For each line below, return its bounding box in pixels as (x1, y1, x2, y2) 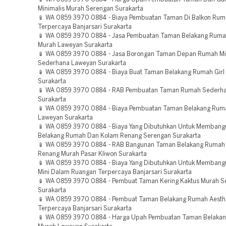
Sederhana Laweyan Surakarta (38, 61, 126, 66)
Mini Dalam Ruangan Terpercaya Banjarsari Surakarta (38, 169, 192, 175)
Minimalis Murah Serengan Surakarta (38, 6, 143, 12)
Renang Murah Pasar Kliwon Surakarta (38, 151, 147, 157)
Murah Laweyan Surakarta (38, 42, 112, 48)
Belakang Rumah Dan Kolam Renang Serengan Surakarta (38, 133, 201, 139)
